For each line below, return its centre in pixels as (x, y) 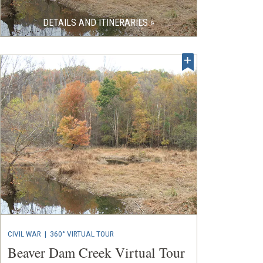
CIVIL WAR (24, 234)
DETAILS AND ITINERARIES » (99, 22)
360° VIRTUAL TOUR (82, 234)
